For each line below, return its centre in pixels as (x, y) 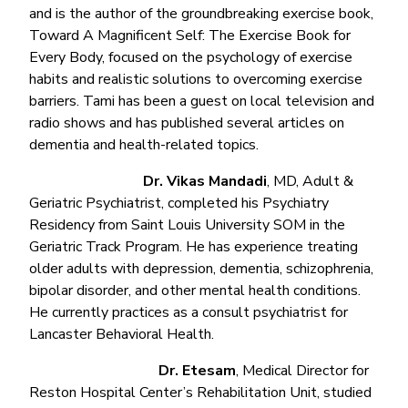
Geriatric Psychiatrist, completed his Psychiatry (179, 203)
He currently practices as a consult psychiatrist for (189, 312)
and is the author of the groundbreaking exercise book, (201, 13)
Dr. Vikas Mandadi (205, 181)
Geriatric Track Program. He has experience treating (194, 246)
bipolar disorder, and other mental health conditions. (195, 290)
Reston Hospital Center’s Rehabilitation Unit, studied (200, 392)
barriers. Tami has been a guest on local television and (202, 101)
